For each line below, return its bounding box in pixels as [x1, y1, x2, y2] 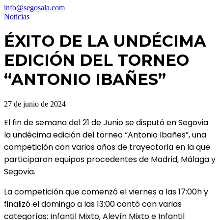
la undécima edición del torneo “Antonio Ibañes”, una [4, 129, 206, 140]
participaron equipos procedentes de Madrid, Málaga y [4, 153, 216, 165]
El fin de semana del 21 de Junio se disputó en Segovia [4, 116, 208, 128]
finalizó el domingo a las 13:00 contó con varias [4, 198, 182, 210]
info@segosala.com [4, 3, 65, 12]
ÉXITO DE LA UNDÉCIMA [4, 31, 206, 51]
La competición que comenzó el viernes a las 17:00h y [4, 186, 208, 197]
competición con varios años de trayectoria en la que [4, 141, 210, 153]
